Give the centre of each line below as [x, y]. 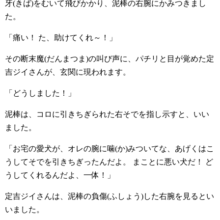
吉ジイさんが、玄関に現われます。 [68, 72]
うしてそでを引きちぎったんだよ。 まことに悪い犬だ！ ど [109, 162]
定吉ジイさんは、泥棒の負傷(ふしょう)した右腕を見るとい [110, 196]
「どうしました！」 [40, 93]
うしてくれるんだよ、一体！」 [60, 175]
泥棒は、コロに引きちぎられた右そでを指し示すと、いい [107, 114]
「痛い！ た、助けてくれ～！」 [61, 38]
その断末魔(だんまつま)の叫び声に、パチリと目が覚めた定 [110, 59]
